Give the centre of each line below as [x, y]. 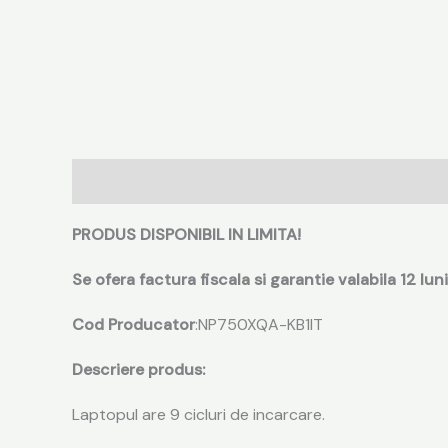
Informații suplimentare [252, 181]
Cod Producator [133, 324]
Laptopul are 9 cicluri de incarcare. [198, 414]
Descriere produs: [138, 369]
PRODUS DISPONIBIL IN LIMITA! [186, 234]
